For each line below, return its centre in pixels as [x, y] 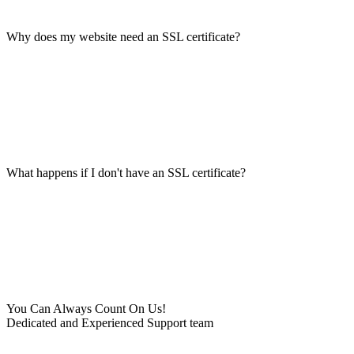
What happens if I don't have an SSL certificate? [126, 173]
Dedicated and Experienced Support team [110, 323]
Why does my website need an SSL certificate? [123, 37]
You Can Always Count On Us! [86, 309]
